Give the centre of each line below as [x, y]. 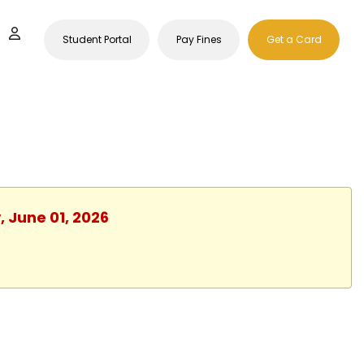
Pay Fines [199, 40]
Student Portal [97, 40]
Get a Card [294, 40]
